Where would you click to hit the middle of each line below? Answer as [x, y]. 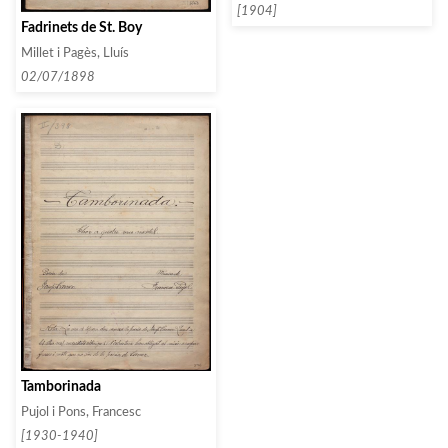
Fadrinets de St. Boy [81, 28]
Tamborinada [61, 387]
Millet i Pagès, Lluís [75, 53]
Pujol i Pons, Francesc [81, 412]
